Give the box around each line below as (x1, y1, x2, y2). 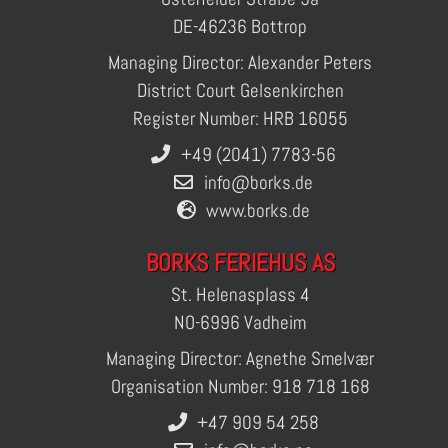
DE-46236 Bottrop (173, 14, 307, 39)
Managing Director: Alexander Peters (108, 50, 372, 75)
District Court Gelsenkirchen (136, 78, 344, 103)
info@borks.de (203, 170, 313, 195)
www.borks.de (206, 198, 310, 223)
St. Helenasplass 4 (170, 282, 310, 307)
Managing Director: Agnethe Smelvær (106, 346, 374, 371)
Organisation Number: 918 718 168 (110, 374, 370, 399)
